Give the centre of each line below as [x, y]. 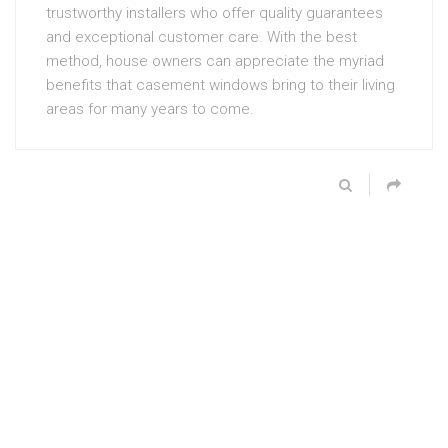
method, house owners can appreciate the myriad [215, 60]
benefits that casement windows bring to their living [220, 84]
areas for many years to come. [150, 108]
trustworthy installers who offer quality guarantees [214, 12]
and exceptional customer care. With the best [201, 36]
